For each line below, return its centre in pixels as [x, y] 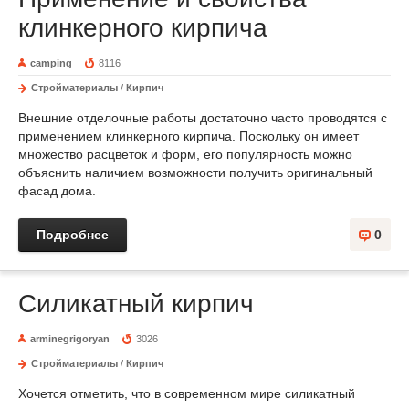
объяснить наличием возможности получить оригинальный [195, 173]
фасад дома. [57, 191]
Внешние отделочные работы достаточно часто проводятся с [203, 118]
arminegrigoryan [70, 339]
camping [51, 63]
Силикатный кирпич [136, 304]
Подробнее [73, 235]
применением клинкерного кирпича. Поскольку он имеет [189, 136]
